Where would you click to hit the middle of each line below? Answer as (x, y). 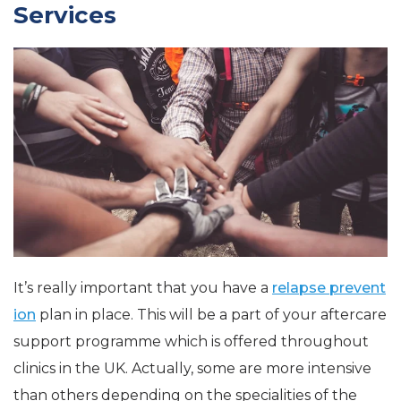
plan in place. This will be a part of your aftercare (211, 315)
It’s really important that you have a (143, 288)
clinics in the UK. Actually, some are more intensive (192, 369)
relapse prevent (329, 288)
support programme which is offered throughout (191, 342)
